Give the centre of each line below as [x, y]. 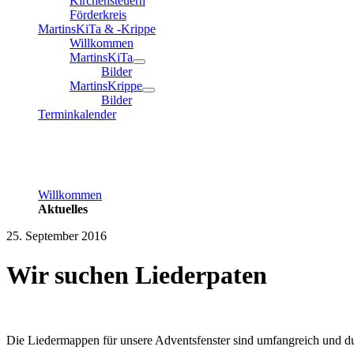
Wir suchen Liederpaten [137, 275]
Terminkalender [77, 115]
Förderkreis [98, 15]
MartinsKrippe [106, 86]
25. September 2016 [56, 236]
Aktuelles [63, 209]
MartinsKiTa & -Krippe [97, 29]
